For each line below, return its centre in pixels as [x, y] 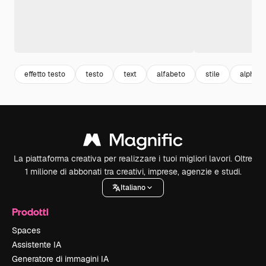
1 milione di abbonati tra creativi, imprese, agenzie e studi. [133, 172]
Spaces [26, 231]
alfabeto [171, 74]
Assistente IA [37, 245]
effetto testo [45, 74]
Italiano [133, 187]
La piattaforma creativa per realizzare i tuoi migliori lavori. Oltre [133, 159]
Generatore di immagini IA [60, 259]
